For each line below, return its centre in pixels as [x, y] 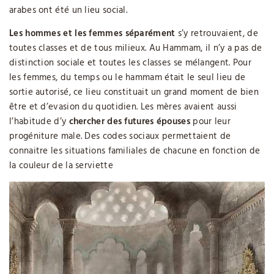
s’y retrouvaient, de [217, 34]
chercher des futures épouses [129, 122]
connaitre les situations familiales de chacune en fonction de [135, 151]
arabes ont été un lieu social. [68, 11]
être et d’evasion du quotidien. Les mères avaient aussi [123, 107]
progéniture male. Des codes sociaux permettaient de [120, 137]
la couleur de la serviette [61, 166]
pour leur [210, 122]
